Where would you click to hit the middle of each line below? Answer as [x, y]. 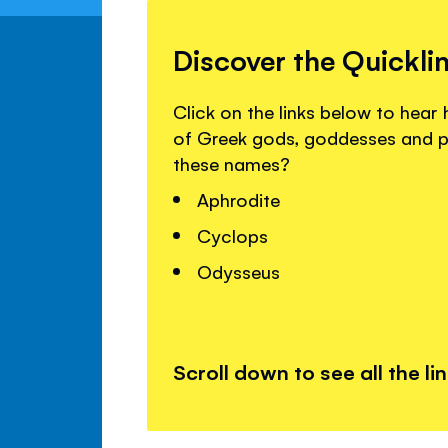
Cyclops [233, 235]
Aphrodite [239, 199]
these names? [232, 163]
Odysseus [239, 271]
